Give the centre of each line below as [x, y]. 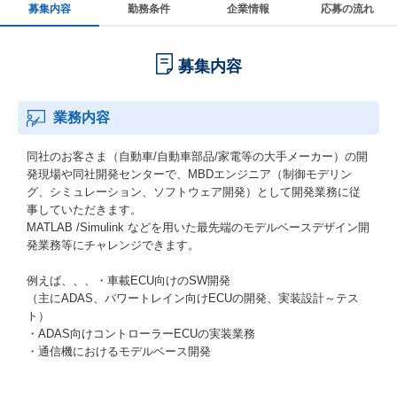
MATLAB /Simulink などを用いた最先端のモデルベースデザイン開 [198, 227]
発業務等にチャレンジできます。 [113, 245]
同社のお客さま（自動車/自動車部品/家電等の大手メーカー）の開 [197, 156]
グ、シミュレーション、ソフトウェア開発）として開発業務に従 [194, 192]
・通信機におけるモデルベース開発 [119, 351]
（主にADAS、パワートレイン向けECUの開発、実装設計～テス [193, 298]
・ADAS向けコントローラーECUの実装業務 [141, 334]
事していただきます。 [84, 210]
